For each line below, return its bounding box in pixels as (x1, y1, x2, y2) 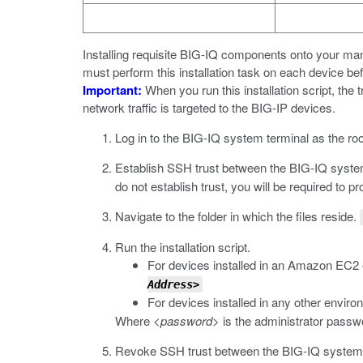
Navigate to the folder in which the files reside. (115, 207, 360, 224)
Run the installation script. (115, 238, 250, 255)
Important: (83, 81, 142, 99)
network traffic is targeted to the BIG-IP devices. (83, 99, 335, 116)
